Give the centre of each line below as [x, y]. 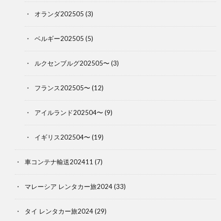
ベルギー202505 [59, 38]
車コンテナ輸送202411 [59, 162]
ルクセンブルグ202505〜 [72, 63]
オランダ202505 [59, 14]
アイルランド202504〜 [69, 112]
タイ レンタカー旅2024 [59, 211]
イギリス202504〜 [62, 137]
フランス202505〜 [62, 88]
